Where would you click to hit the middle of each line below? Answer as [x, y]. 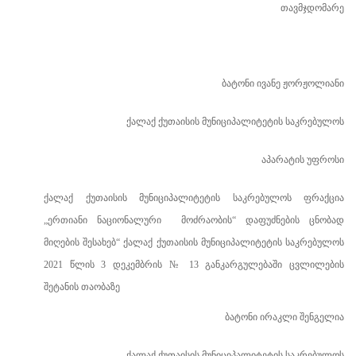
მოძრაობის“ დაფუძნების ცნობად [253, 220]
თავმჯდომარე [311, 8]
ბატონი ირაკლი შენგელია [284, 317]
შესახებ [98, 242]
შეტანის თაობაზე [82, 287]
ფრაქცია [324, 198]
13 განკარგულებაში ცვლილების [263, 265]
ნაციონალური [130, 220]
